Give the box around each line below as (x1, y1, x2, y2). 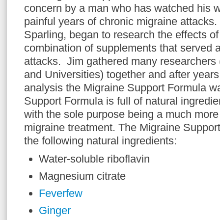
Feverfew (39, 187, 82, 199)
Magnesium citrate (39, 170, 126, 182)
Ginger (39, 204, 71, 217)
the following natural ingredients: (24, 135, 177, 147)
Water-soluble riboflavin (39, 153, 150, 165)
